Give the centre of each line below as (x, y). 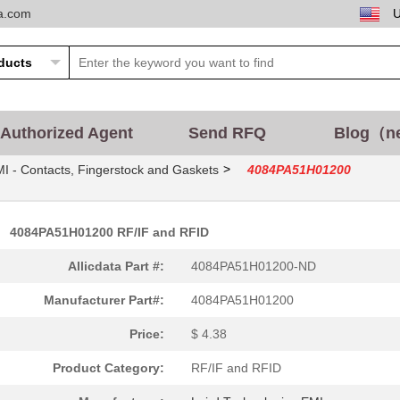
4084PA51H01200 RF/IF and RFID (109, 232)
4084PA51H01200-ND (254, 266)
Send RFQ (227, 133)
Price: (147, 334)
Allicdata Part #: (116, 266)
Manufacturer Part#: (104, 300)
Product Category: (108, 368)
